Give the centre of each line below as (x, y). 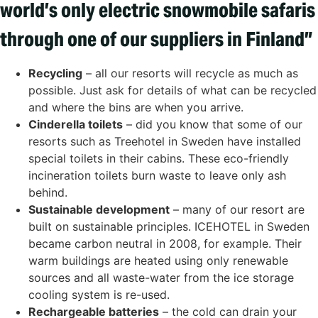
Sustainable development (99, 209)
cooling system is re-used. (99, 294)
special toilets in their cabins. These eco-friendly (159, 158)
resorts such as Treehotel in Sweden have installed (165, 141)
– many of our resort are (237, 209)
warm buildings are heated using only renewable (158, 260)
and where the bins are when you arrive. (136, 107)
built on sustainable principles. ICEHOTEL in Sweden (169, 226)
